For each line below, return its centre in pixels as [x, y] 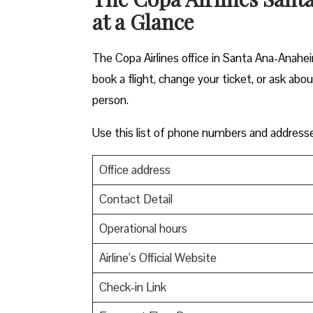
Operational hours [143, 228]
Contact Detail [136, 199]
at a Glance [143, 21]
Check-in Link [132, 287]
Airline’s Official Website [158, 257]
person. [110, 100]
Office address [134, 169]
